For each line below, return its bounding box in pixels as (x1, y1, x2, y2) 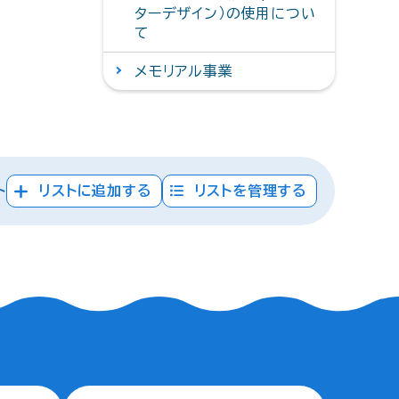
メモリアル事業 (134, 64, 233, 78)
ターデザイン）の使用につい (134, 6, 316, 20)
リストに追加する (38, 183, 152, 198)
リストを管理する (193, 183, 307, 198)
